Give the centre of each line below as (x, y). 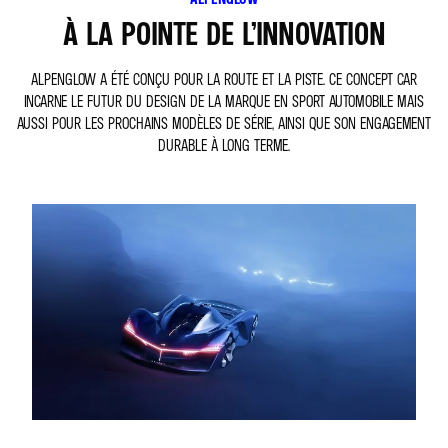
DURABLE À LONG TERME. (224, 145)
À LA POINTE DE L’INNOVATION (224, 33)
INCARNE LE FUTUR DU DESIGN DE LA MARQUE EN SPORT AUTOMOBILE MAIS (224, 101)
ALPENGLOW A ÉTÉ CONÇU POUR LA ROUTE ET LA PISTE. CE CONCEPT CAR (224, 79)
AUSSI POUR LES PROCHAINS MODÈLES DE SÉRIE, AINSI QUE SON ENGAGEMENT (224, 123)
